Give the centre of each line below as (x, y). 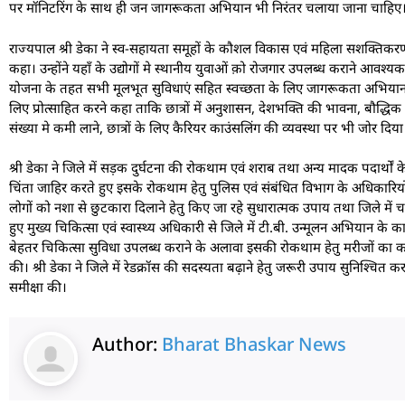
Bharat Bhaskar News (254, 344)
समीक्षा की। (38, 287)
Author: (127, 344)
